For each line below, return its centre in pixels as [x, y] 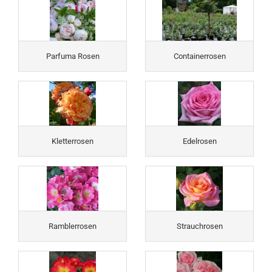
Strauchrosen [199, 226]
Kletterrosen [73, 141]
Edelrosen [199, 141]
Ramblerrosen [73, 226]
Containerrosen [199, 56]
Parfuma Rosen [73, 56]
